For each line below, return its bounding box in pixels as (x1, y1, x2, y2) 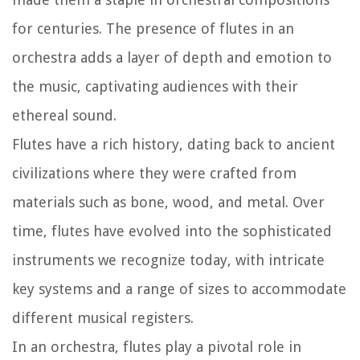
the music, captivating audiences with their (12, 77, 298, 95)
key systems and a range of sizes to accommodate (12, 280, 346, 297)
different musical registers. (12, 309, 194, 326)
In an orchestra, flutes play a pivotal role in (12, 337, 301, 355)
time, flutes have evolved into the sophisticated (12, 222, 332, 239)
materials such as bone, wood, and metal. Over (12, 193, 325, 211)
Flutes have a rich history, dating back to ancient (12, 135, 335, 153)
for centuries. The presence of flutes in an (12, 19, 294, 37)
